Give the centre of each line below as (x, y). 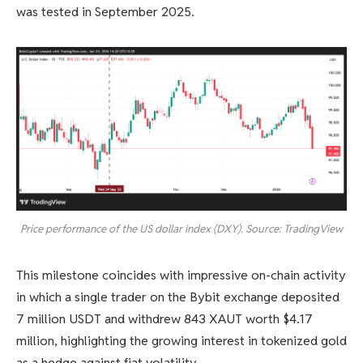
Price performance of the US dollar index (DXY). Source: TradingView (181, 228)
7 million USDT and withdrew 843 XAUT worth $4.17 (164, 318)
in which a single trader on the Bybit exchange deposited (178, 297)
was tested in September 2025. (105, 11)
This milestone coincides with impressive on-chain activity (181, 275)
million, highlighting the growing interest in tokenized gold (181, 340)
